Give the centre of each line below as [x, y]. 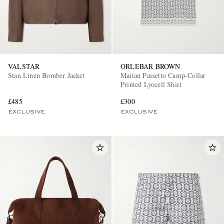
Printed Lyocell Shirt [151, 84]
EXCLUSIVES [78, 96]
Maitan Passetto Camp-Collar [163, 75]
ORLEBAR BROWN [150, 66]
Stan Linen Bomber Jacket [46, 75]
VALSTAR [24, 66]
